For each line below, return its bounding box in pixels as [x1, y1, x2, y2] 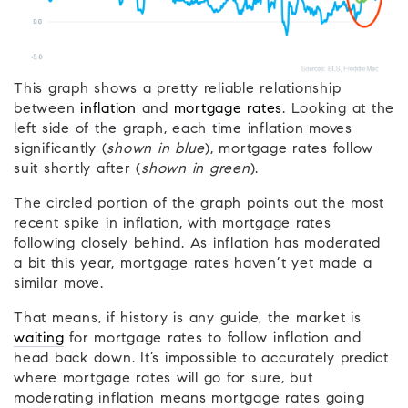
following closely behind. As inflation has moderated [14, 237, 381, 252]
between [14, 102, 80, 117]
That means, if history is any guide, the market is [14, 311, 362, 327]
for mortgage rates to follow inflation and [64, 331, 362, 347]
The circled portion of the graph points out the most [14, 197, 384, 212]
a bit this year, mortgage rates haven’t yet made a [14, 257, 372, 272]
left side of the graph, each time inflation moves [14, 122, 352, 138]
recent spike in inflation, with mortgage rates [14, 217, 331, 232]
